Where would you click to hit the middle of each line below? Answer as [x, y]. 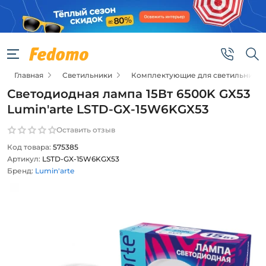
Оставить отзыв [86, 130]
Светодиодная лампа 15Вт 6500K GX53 [129, 94]
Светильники [87, 75]
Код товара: [29, 147]
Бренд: [20, 171]
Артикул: [24, 159]
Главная [29, 75]
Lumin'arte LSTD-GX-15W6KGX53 [108, 109]
